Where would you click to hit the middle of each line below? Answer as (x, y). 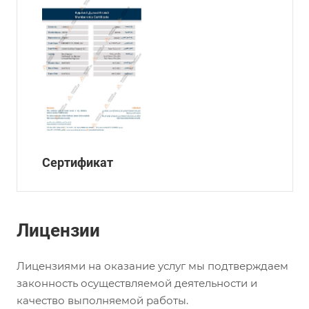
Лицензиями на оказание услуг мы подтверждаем (152, 266)
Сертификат (78, 162)
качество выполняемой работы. (102, 300)
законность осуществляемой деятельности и (137, 283)
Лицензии (58, 230)
